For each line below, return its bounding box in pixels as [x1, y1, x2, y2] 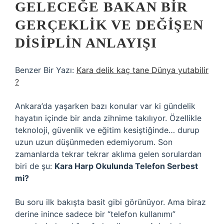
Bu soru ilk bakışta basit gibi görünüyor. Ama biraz [15, 197, 206, 207]
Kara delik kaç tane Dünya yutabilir [76, 65, 208, 75]
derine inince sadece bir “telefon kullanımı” [15, 209, 175, 219]
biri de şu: [15, 161, 54, 171]
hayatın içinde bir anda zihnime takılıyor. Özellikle [15, 113, 201, 123]
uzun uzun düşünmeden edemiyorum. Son [15, 137, 172, 147]
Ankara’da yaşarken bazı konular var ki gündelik [15, 101, 195, 111]
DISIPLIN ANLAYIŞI [15, 35, 157, 50]
